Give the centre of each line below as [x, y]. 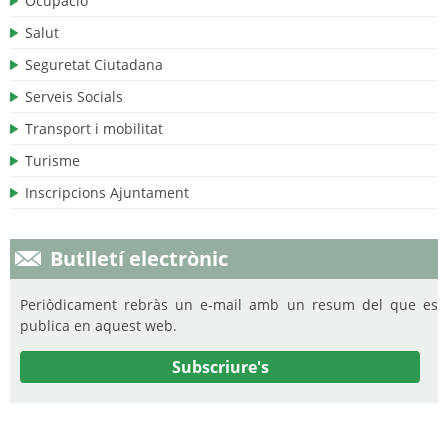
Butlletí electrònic [139, 258]
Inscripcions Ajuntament [107, 192]
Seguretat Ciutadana [94, 64]
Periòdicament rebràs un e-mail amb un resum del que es [229, 304]
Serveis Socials [74, 96]
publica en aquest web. [98, 325]
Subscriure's [220, 367]
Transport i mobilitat [94, 128]
